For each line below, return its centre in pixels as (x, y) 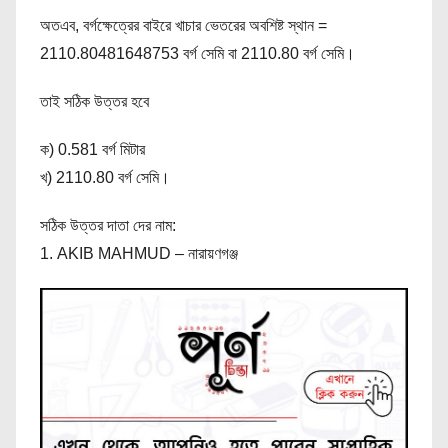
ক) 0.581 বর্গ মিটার (92, 150)
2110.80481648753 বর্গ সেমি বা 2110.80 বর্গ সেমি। (197, 54)
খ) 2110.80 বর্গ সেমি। (105, 178)
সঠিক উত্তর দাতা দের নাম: (108, 226)
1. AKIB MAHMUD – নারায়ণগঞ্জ (139, 254)
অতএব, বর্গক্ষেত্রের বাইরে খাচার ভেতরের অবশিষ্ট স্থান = (183, 26)
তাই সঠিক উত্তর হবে (94, 102)
